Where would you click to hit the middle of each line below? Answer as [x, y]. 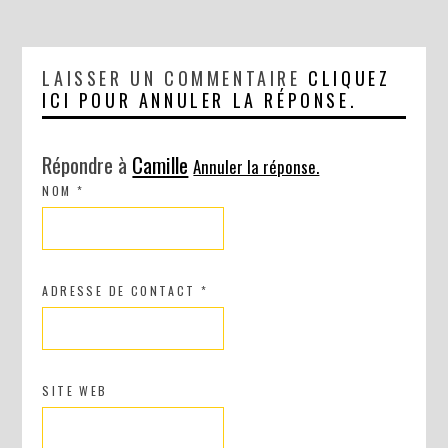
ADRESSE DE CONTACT [122, 291]
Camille [160, 165]
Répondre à [87, 165]
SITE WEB [75, 391]
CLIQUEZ [349, 78]
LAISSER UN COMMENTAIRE [175, 78]
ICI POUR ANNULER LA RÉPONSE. [200, 100]
